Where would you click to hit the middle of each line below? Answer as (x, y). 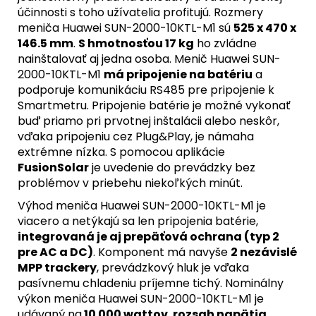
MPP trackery (57, 267)
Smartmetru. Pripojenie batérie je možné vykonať (154, 105)
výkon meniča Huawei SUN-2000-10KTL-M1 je (141, 298)
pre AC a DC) (55, 252)
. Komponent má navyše (162, 252)
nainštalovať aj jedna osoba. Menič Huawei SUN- (149, 59)
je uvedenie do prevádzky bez (172, 167)
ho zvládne (225, 43)
